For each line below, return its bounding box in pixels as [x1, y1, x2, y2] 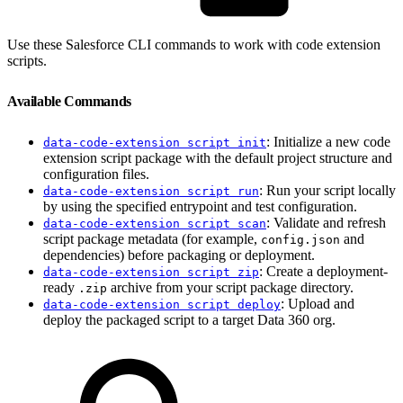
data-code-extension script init [43, 135, 266, 149]
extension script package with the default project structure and [43, 149, 392, 166]
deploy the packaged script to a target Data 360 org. [43, 311, 336, 327]
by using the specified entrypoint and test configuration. [43, 198, 357, 214]
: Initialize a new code [266, 133, 390, 149]
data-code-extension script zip [43, 264, 259, 279]
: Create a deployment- [259, 263, 388, 279]
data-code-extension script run [43, 184, 259, 198]
